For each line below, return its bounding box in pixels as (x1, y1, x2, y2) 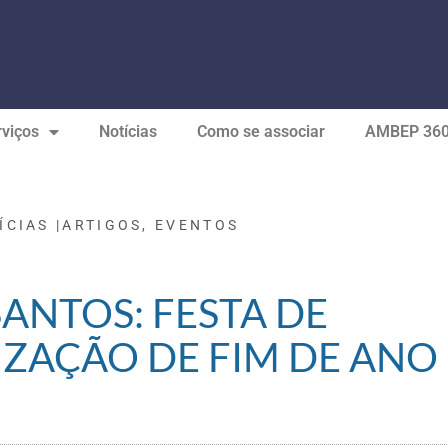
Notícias (98, 122, 157, 141)
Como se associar (196, 122, 325, 141)
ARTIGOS (62, 217, 143, 233)
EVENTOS (155, 217, 240, 233)
